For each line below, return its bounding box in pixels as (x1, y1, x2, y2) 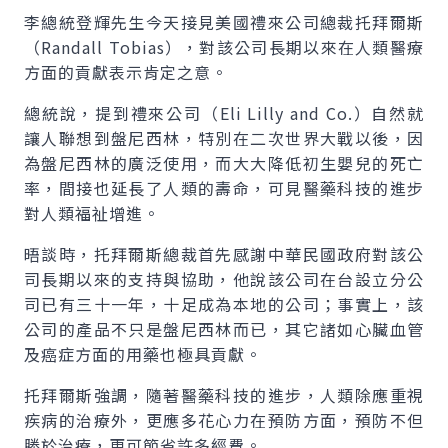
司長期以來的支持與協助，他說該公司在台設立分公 (24, 267, 424, 291)
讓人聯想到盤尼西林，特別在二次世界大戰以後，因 (24, 126, 424, 150)
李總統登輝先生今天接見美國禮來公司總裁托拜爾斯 (24, 10, 424, 34)
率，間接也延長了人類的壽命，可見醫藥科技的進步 (24, 176, 424, 200)
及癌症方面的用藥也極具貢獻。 (24, 342, 262, 366)
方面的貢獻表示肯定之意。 (24, 60, 228, 84)
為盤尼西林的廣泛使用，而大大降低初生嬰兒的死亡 (24, 151, 424, 175)
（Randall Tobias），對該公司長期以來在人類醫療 (24, 35, 424, 59)
